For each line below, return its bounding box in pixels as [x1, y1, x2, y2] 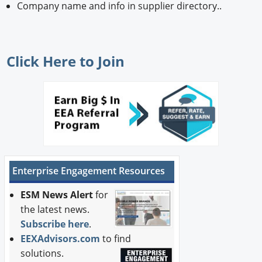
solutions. [20, 246, 67, 260]
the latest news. [20, 202, 90, 216]
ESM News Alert [20, 188, 94, 201]
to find [102, 232, 132, 245]
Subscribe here [20, 217, 89, 230]
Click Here [6, 51, 77, 71]
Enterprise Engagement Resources [12, 164, 165, 177]
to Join [76, 51, 136, 71]
